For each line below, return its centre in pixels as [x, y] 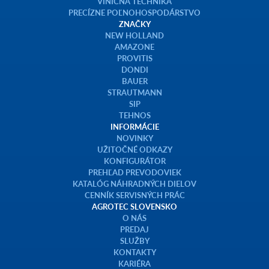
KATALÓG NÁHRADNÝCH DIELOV [134, 184]
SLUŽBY [134, 241]
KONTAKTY [134, 252]
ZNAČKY [134, 24]
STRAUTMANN [134, 92]
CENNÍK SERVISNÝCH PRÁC [134, 195]
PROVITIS [134, 58]
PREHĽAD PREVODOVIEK [134, 172]
